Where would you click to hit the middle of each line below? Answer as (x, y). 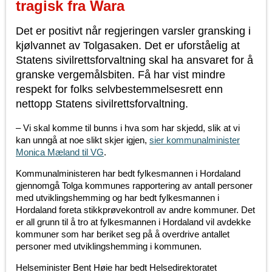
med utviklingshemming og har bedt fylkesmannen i (117, 198)
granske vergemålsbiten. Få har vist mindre (121, 75)
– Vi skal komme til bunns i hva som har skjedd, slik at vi (128, 128)
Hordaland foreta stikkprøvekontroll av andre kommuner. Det (135, 210)
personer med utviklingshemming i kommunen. (109, 246)
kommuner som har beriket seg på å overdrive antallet (123, 234)
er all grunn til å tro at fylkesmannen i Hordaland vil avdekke (133, 222)
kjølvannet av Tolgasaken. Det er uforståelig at (128, 46)
